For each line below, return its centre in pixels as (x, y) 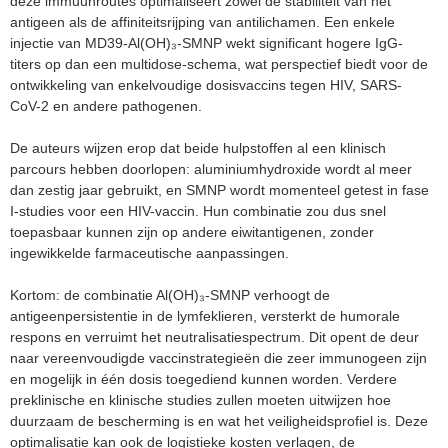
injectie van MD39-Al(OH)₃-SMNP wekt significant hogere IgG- (206, 42)
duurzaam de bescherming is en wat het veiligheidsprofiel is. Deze (219, 420)
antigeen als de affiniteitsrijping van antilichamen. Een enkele (202, 21)
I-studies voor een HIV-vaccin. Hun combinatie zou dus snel (198, 210)
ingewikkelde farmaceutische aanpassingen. (149, 252)
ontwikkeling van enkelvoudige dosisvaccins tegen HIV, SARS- (206, 84)
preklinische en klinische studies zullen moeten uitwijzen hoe (200, 399)
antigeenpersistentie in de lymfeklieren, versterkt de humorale (205, 315)
